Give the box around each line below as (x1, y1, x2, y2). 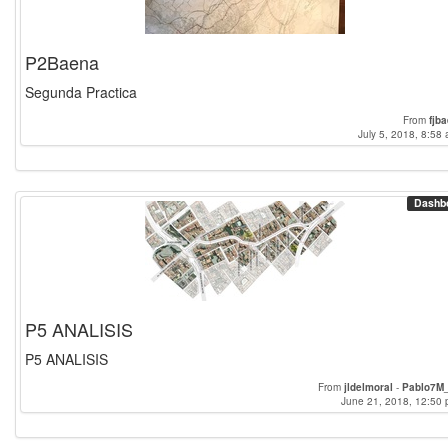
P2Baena (25, 49, 99, 75)
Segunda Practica (25, 82, 137, 102)
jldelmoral (344, 380, 393, 394)
